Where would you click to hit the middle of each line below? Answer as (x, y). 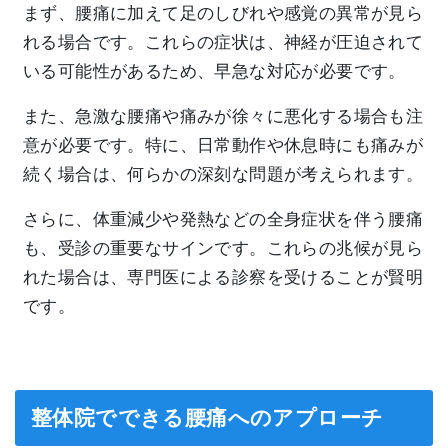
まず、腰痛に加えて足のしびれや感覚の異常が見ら (223, 13)
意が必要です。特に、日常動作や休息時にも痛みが (223, 145)
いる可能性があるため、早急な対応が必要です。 (214, 71)
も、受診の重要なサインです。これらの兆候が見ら (223, 248)
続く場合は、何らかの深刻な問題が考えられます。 (223, 174)
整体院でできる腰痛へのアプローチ (207, 417)
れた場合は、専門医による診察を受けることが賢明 (223, 277)
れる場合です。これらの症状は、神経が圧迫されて (223, 42)
